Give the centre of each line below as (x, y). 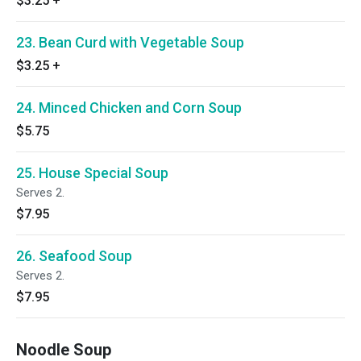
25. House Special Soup (92, 173)
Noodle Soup (64, 350)
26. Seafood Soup (74, 256)
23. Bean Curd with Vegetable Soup (130, 42)
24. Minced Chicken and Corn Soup (129, 108)
